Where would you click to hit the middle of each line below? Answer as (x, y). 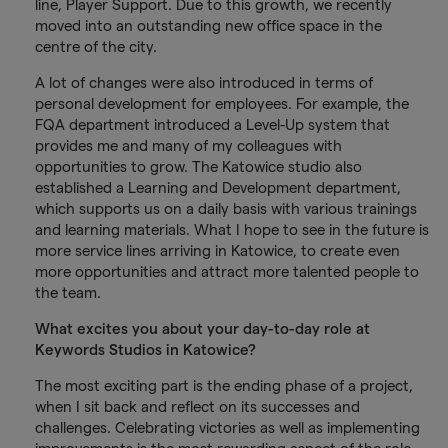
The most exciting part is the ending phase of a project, (223, 386)
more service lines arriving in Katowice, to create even (217, 251)
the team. (67, 293)
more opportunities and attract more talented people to (226, 272)
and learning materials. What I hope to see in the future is (231, 230)
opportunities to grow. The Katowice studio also (198, 167)
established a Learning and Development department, (217, 188)
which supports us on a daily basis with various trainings (225, 209)
